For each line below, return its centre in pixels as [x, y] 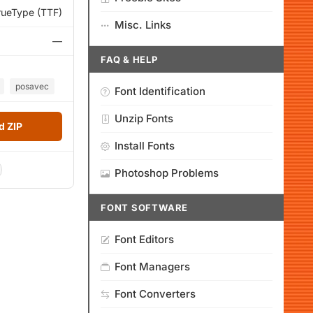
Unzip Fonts [144, 118]
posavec [32, 86]
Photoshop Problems [167, 173]
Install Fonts [145, 146]
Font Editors [144, 239]
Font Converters [155, 294]
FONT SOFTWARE [145, 208]
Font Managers [152, 267]
